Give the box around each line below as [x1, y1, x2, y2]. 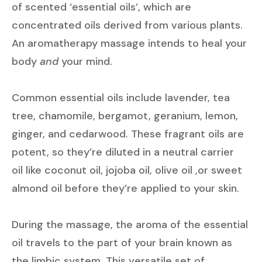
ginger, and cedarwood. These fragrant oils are [12, 126, 244, 141]
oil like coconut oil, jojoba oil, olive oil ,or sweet [12, 163, 242, 177]
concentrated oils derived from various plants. [12, 18, 243, 32]
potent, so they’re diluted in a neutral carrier [12, 144, 234, 159]
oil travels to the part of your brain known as [12, 235, 232, 250]
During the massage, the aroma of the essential [12, 217, 248, 232]
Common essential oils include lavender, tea [12, 90, 230, 105]
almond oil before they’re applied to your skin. [12, 181, 239, 195]
